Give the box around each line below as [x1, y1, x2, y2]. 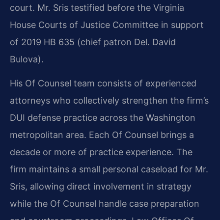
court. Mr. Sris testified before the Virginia [10, 2, 184, 13]
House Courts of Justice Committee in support [10, 19, 204, 30]
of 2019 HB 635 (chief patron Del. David [10, 36, 176, 47]
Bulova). [10, 54, 44, 64]
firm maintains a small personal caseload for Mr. [10, 164, 208, 175]
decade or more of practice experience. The [10, 147, 192, 158]
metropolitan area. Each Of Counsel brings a [10, 130, 194, 140]
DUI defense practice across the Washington [10, 112, 195, 123]
